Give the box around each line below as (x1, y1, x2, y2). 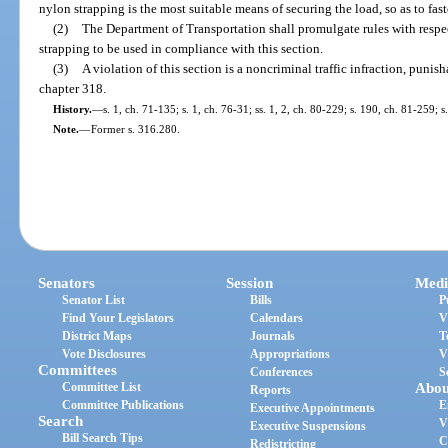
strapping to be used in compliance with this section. (39, 40, 324, 56)
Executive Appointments (250, 401, 376, 416)
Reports (250, 383, 292, 398)
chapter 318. (39, 80, 107, 96)
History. (52, 102, 92, 115)
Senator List (62, 293, 126, 308)
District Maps (62, 329, 133, 344)
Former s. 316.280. (90, 122, 180, 135)
